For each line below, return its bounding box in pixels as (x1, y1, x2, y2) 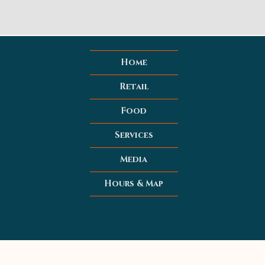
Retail (119, 81, 148, 92)
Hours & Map (104, 178, 164, 189)
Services (114, 130, 153, 141)
